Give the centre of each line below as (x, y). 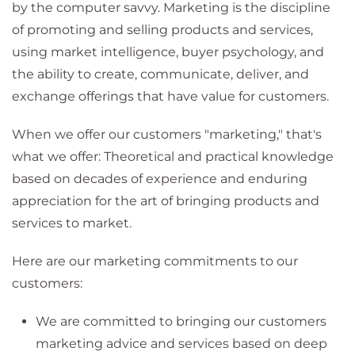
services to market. (72, 223)
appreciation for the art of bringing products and (166, 200)
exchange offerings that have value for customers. (170, 96)
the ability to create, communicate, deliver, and (160, 74)
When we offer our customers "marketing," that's (167, 134)
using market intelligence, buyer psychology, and (168, 52)
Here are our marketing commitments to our (155, 261)
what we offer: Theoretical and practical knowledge (173, 156)
